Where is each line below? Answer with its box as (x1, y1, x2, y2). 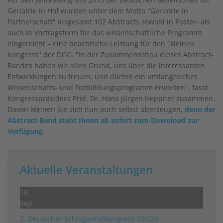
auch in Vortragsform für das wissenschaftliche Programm (7, 28, 202, 37)
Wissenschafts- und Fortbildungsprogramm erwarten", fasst (7, 83, 208, 92)
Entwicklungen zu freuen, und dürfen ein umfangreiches (7, 72, 198, 81)
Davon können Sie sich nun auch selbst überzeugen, (7, 105, 185, 114)
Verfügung (7, 126, 43, 136)
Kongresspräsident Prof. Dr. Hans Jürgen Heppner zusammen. (7, 94, 215, 103)
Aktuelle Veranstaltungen (20, 162, 153, 177)
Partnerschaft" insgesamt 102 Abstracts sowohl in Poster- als (7, 17, 210, 26)
